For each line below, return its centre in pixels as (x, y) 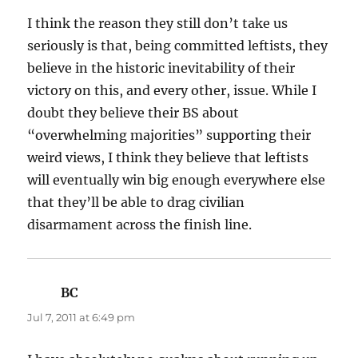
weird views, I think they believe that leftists (168, 157)
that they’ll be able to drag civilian (136, 202)
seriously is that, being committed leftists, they (178, 45)
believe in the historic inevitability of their (161, 68)
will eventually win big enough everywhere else (177, 179)
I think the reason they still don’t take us (158, 23)
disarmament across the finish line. (140, 224)
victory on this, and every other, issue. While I (172, 90)
